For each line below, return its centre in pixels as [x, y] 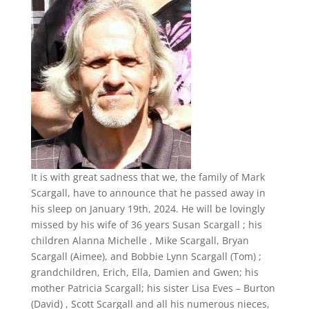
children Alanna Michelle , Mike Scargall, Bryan [140, 240]
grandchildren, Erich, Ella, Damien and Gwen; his [144, 272]
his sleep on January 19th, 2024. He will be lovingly [148, 209]
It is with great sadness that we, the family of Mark [148, 177]
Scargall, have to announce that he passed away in [148, 193]
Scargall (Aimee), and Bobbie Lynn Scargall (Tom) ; [146, 256]
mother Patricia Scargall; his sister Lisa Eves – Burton [153, 288]
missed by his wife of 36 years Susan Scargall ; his [146, 225]
